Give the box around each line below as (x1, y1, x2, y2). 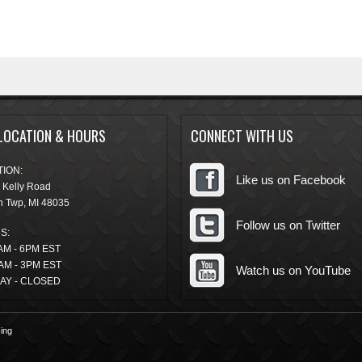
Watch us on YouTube (235, 263, 351, 277)
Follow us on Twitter (235, 218, 340, 232)
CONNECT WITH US (190, 125, 293, 146)
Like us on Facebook (235, 173, 346, 187)
